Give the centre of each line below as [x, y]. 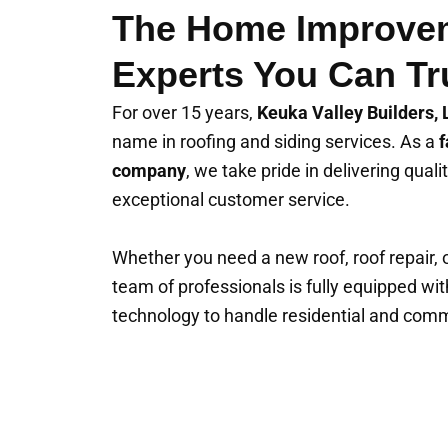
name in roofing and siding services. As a [275, 141]
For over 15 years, [184, 112]
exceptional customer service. [231, 199]
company [149, 170]
